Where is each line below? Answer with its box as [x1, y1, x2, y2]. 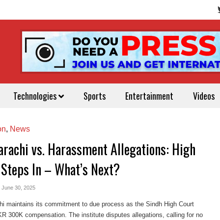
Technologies [13, 89, 58, 102]
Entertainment [125, 89, 173, 102]
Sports [83, 89, 106, 102]
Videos [193, 89, 215, 102]
